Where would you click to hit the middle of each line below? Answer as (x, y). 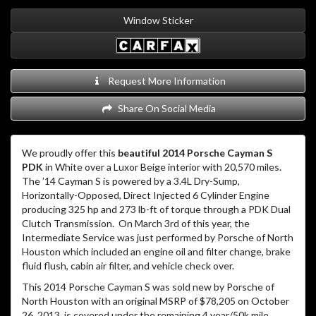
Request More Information (164, 80)
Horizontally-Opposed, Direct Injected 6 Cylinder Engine (146, 195)
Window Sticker (158, 20)
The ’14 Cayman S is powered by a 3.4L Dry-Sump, (131, 181)
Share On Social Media (164, 108)
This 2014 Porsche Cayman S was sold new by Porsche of (148, 286)
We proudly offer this (70, 152)
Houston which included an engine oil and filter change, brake (156, 251)
